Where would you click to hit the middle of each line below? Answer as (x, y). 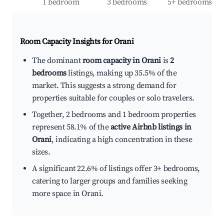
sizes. (41, 152)
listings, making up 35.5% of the (121, 73)
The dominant (57, 61)
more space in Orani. (68, 194)
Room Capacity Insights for (67, 42)
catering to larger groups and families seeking (110, 181)
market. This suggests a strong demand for (104, 86)
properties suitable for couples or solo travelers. (113, 98)
